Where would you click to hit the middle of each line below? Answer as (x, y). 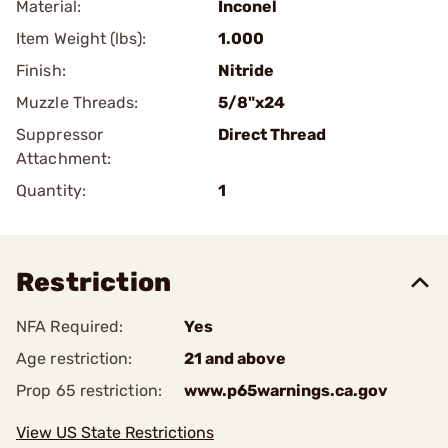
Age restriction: (74, 358)
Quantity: (51, 190)
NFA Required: (70, 326)
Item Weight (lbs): (81, 38)
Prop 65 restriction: (89, 390)
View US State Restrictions (115, 432)
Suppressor (59, 134)
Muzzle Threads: (77, 102)
